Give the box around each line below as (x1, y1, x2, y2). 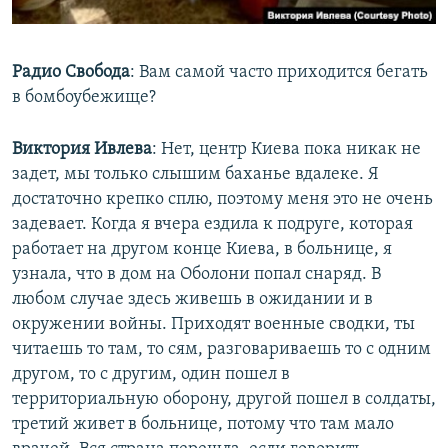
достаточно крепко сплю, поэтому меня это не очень (12, 190, 433, 210)
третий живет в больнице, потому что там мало (12, 415, 394, 435)
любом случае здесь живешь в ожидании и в (12, 290, 373, 310)
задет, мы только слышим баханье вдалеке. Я (12, 165, 379, 185)
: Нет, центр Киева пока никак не (152, 140, 421, 160)
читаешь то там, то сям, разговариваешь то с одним (12, 340, 431, 360)
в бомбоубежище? (12, 88, 156, 108)
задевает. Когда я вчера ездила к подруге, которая (12, 215, 413, 235)
